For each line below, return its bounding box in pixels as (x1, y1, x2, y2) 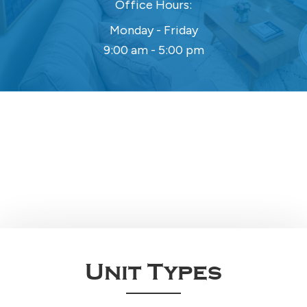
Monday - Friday (109, 23, 198, 38)
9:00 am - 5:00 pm (103, 42, 204, 58)
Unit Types (85, 259, 222, 286)
